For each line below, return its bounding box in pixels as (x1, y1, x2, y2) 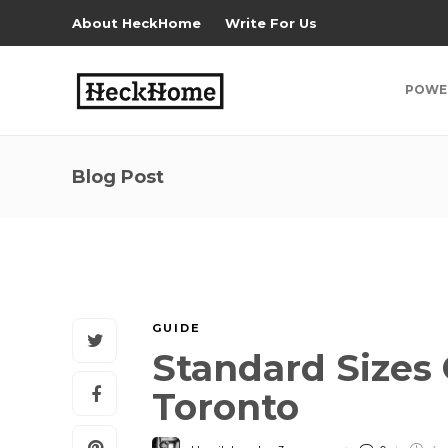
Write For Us (225, 15, 317, 31)
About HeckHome (72, 15, 201, 31)
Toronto (152, 385, 309, 429)
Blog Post (72, 166, 164, 188)
